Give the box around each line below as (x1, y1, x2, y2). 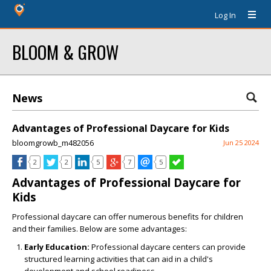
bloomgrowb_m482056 (12, 137, 94, 148)
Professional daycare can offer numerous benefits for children (12, 211, 243, 222)
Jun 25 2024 (223, 138, 259, 147)
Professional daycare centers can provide (90, 241, 246, 252)
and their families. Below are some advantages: (12, 223, 187, 234)
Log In (215, 10, 236, 21)
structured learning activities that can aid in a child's (24, 253, 213, 264)
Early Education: (24, 241, 90, 252)
